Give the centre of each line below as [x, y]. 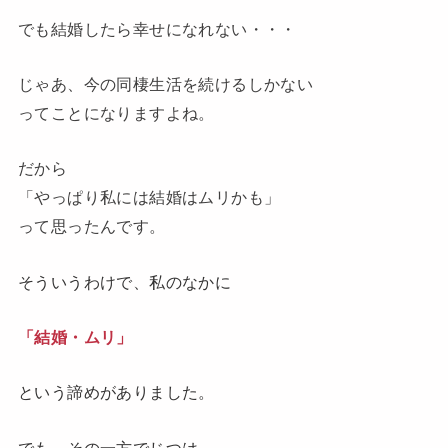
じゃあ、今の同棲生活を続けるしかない [165, 83]
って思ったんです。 [91, 226]
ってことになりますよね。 [116, 112]
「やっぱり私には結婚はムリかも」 [149, 197]
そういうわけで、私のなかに [124, 281]
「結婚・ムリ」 [75, 337]
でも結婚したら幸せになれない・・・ [157, 28]
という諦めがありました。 [116, 392]
